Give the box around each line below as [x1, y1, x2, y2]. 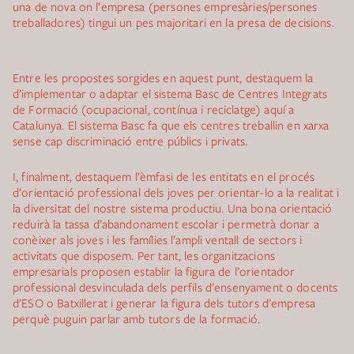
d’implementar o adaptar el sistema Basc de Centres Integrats [13, 85, 328, 101]
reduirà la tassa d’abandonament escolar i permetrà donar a [13, 216, 319, 232]
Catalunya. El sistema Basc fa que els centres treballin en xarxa [13, 117, 330, 133]
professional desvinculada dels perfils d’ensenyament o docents [13, 279, 338, 295]
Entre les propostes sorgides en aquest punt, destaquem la [13, 70, 314, 85]
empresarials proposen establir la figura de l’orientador [13, 263, 296, 279]
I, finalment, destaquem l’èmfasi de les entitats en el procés [13, 168, 315, 184]
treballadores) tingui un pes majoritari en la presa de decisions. [13, 14, 334, 30]
